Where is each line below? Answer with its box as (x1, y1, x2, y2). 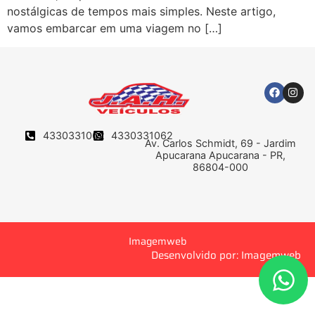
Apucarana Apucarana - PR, (155, 149, 285, 162)
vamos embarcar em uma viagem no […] (7, 21, 222, 36)
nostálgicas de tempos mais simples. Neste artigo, (7, 4, 276, 19)
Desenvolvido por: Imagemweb (151, 247, 301, 264)
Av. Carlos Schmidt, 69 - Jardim (144, 137, 296, 150)
